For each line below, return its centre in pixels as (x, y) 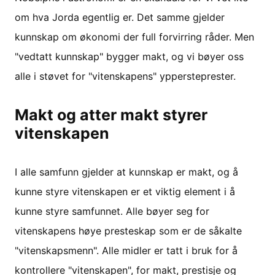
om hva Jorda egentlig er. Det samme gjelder (120, 17)
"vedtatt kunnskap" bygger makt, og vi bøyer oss (129, 56)
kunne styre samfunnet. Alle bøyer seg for (112, 211)
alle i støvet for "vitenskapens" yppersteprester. (125, 76)
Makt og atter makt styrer (111, 114)
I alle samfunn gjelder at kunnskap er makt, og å (126, 172)
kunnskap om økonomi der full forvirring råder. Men (134, 37)
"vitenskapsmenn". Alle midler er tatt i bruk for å (126, 250)
